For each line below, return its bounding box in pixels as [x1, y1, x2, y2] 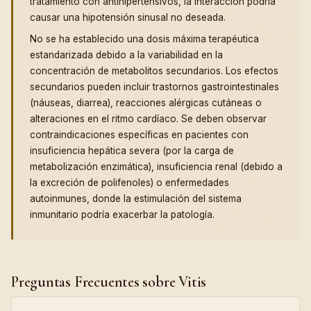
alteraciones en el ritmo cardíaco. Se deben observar [30, 113, 267, 125]
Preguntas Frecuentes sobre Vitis [11, 273, 207, 292]
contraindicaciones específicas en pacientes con [30, 129, 249, 141]
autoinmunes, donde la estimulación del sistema [30, 193, 242, 205]
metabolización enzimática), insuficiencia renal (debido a [30, 161, 283, 173]
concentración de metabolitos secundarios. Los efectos [30, 65, 278, 77]
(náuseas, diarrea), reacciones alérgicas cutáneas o [30, 97, 262, 109]
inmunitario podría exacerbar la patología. [30, 209, 215, 221]
